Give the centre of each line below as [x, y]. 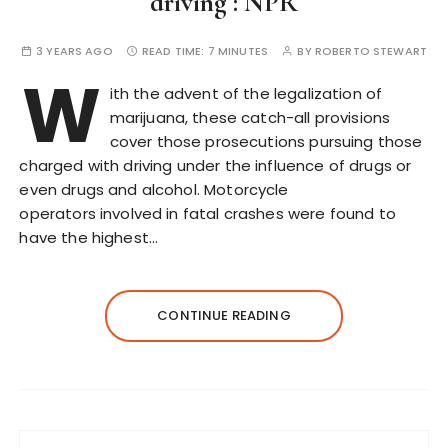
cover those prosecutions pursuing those [266, 141]
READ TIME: [175, 51]
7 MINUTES [238, 51]
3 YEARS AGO [74, 51]
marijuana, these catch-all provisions [250, 117]
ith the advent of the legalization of [246, 93]
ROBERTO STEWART [371, 51]
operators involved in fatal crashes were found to [207, 213]
